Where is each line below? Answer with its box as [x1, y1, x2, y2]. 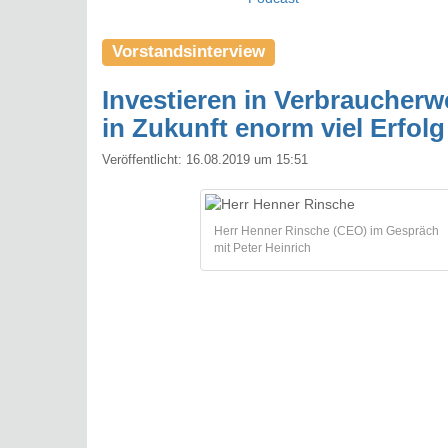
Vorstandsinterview [112, 42, 266, 62]
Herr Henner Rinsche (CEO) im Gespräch [213, 224, 439, 239]
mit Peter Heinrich [213, 241, 311, 256]
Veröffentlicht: [102, 153, 186, 168]
